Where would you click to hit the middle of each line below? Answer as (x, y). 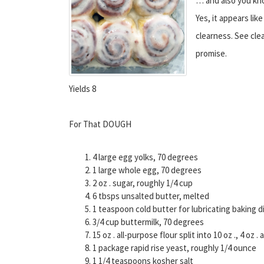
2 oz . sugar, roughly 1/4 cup (143, 183)
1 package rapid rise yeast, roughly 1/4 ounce (174, 247)
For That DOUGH (100, 124)
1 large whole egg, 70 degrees (147, 170)
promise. (211, 53)
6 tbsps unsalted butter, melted (151, 196)
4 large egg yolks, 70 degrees (145, 157)
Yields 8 (82, 88)
